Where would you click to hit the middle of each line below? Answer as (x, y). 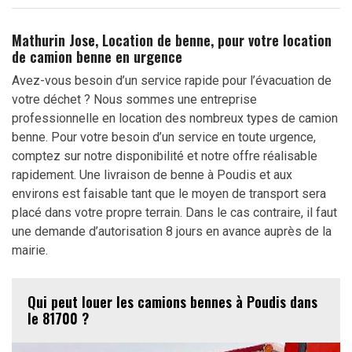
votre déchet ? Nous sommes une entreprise (134, 99)
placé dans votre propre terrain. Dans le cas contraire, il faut (174, 213)
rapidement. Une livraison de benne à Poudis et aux (152, 175)
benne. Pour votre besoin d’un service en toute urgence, (164, 137)
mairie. (30, 250)
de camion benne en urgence (97, 57)
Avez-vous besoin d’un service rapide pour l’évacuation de (172, 81)
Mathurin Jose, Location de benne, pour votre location (172, 40)
